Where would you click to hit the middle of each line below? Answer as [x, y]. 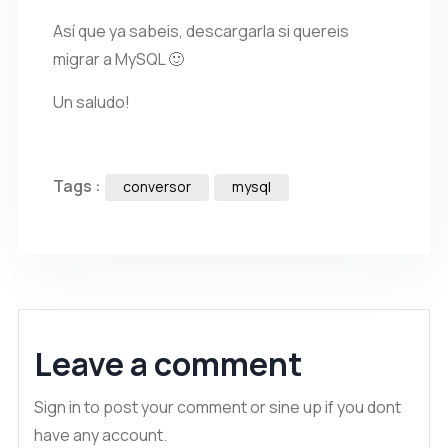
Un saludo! [91, 102]
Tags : [78, 186]
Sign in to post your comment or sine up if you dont [217, 407]
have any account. [100, 435]
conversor [157, 186]
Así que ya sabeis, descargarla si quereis [201, 31]
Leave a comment [168, 364]
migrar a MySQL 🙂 [118, 59]
